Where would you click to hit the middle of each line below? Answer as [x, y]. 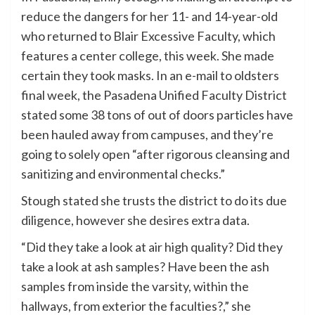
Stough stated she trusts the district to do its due [154, 201]
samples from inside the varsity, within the [135, 287]
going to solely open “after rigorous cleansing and [155, 154]
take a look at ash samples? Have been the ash [145, 267]
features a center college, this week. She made [148, 56]
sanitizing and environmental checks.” [123, 174]
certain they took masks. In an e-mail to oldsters [150, 76]
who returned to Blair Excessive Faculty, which [148, 36]
